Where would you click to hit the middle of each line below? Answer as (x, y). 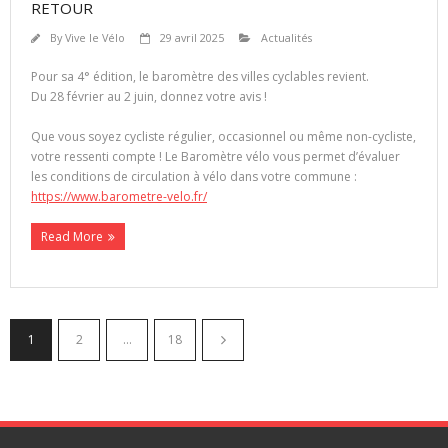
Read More (72, 237)
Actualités (286, 38)
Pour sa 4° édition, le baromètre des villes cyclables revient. (200, 77)
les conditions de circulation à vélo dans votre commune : (194, 177)
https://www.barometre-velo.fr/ (119, 197)
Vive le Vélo (95, 38)
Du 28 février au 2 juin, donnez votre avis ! (149, 97)
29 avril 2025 (192, 38)
